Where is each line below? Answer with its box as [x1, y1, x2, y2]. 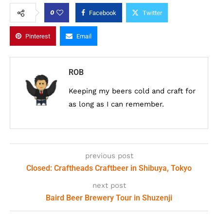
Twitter [143, 9, 162, 17]
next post [92, 181, 126, 190]
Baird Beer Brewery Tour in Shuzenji [46, 193, 172, 202]
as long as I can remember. [69, 99, 164, 109]
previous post [85, 151, 133, 160]
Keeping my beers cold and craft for [69, 86, 196, 95]
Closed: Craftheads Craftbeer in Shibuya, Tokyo [26, 163, 192, 173]
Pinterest [25, 32, 50, 40]
